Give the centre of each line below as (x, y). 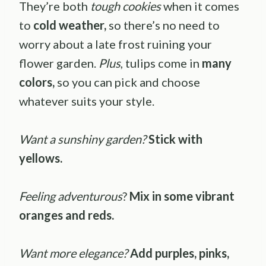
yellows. (41, 158)
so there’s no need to (163, 25)
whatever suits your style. (88, 101)
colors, (37, 82)
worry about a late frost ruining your (115, 44)
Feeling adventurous (71, 196)
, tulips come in (161, 63)
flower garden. (59, 63)
